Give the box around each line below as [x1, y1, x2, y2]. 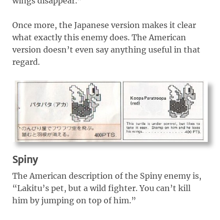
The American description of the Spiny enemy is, [12, 170, 201, 181]
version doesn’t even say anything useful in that [12, 44, 200, 55]
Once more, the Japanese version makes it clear [12, 20, 196, 30]
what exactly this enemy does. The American [12, 32, 186, 42]
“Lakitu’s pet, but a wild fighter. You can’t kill [12, 183, 191, 193]
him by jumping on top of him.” [12, 195, 136, 205]
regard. [12, 56, 40, 67]
